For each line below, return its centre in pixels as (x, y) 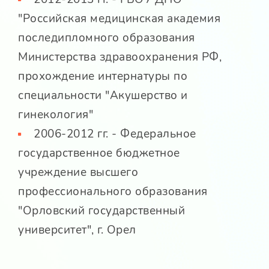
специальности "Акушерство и (103, 96)
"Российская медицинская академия (119, 19)
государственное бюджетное (99, 153)
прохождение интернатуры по (103, 77)
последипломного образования (107, 38)
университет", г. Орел (77, 230)
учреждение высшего (78, 173)
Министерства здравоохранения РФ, (120, 57)
